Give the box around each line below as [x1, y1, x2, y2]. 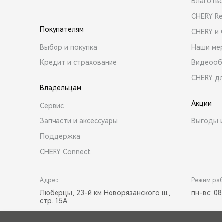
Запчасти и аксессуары [40, 116, 118, 125]
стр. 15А [40, 196, 67, 205]
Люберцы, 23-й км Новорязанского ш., [40, 188, 170, 197]
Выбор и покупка [40, 43, 97, 51]
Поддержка [40, 132, 80, 140]
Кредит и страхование [40, 58, 117, 66]
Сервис [40, 101, 64, 110]
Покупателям [40, 25, 84, 33]
